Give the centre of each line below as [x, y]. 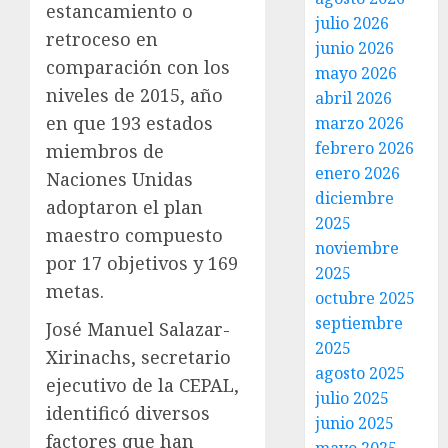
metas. [75, 291]
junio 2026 [355, 48]
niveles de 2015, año [134, 95]
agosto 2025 [360, 373]
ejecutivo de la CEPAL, [142, 385]
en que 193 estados [129, 123]
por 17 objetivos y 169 [142, 263]
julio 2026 [352, 23]
